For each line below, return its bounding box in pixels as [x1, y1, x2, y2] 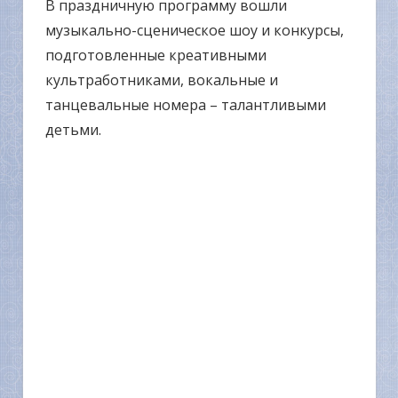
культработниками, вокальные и [45, 70, 278, 91]
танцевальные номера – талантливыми [45, 95, 326, 115]
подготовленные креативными [45, 45, 267, 66]
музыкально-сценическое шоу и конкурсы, [45, 20, 344, 41]
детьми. [45, 120, 101, 140]
